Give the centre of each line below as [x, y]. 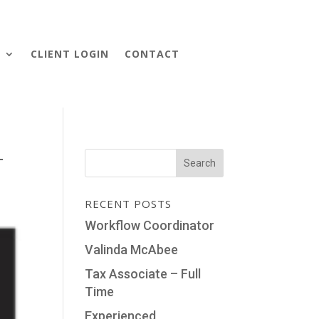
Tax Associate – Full [143, 273]
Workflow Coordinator [150, 225]
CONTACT [152, 53]
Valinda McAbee [132, 249]
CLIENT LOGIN [69, 53]
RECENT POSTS [129, 203]
